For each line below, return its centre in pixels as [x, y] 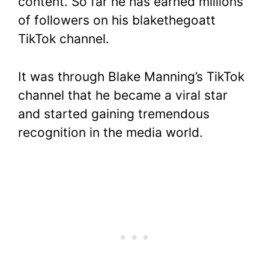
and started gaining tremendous [114, 113]
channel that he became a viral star [123, 95]
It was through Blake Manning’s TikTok [131, 76]
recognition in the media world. [110, 132]
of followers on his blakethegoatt [117, 20]
